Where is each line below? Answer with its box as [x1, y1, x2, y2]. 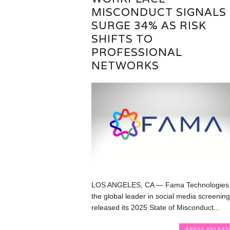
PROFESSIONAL [91, 45, 182, 59]
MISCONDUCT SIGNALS [91, 5, 226, 19]
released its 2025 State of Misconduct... [91, 203, 220, 212]
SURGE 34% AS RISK [91, 18, 206, 32]
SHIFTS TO [91, 31, 153, 46]
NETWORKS [91, 58, 159, 72]
